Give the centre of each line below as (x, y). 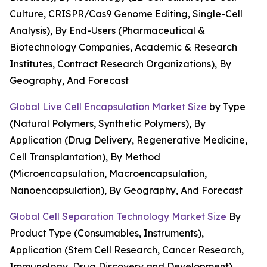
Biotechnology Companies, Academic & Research (123, 47)
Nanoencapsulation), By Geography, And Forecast (126, 190)
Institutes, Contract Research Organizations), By (120, 63)
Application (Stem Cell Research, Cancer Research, (127, 249)
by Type (226, 106)
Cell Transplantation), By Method (85, 156)
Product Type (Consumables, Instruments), (107, 233)
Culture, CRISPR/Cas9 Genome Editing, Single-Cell (126, 13)
